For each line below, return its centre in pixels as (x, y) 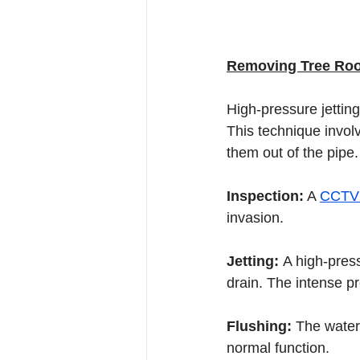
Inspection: (265, 196)
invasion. (255, 218)
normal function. (278, 348)
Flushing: (261, 326)
